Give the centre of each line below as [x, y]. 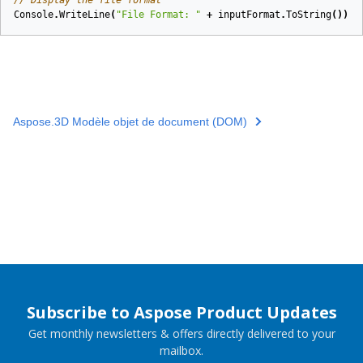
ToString [309, 14]
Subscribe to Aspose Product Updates [181, 313]
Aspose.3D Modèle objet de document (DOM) [130, 121]
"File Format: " [158, 14]
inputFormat [249, 14]
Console [34, 14]
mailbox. [181, 351]
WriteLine [85, 14]
